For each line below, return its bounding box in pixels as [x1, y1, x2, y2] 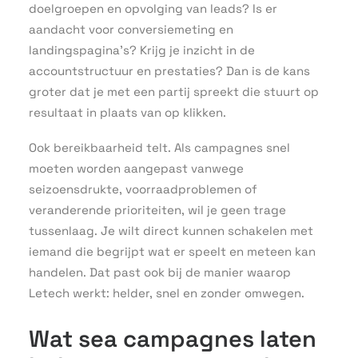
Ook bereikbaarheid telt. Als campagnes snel [29, 140, 290, 155]
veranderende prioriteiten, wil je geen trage [29, 202, 286, 217]
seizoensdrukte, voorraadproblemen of [29, 181, 257, 197]
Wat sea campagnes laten [29, 324, 316, 353]
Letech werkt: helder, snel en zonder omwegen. [29, 285, 304, 300]
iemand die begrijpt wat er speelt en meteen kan [29, 244, 316, 259]
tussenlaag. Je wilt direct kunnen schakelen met [29, 223, 313, 238]
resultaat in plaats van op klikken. [29, 105, 226, 120]
